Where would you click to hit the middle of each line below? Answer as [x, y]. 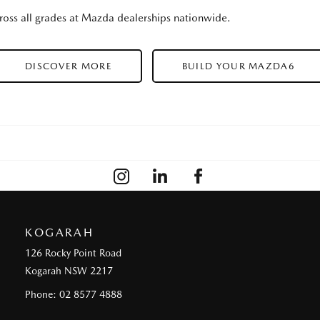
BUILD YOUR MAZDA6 [238, 66]
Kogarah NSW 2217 [69, 270]
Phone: [42, 294]
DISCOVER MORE [68, 66]
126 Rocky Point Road [74, 252]
